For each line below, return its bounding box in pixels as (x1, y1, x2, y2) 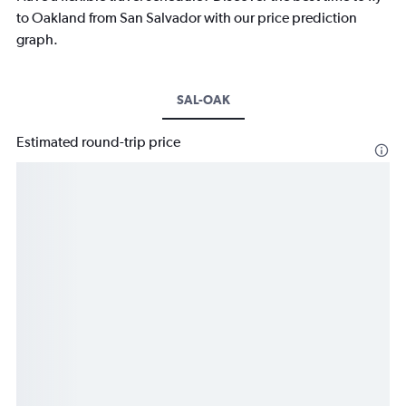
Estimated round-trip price (16, 133, 180, 151)
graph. (16, 31, 58, 49)
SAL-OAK (176, 92, 230, 108)
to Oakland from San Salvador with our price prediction (16, 9, 357, 27)
